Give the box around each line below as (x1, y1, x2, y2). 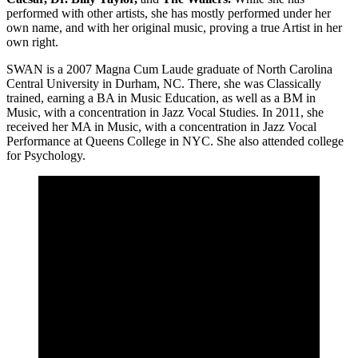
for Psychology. (6, 148, 86, 162)
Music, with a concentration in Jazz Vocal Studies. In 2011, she (6, 105, 324, 119)
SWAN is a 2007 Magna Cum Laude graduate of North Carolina (6, 62, 332, 76)
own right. (6, 34, 58, 49)
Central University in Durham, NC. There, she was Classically (6, 76, 321, 90)
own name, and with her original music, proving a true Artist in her (6, 20, 342, 34)
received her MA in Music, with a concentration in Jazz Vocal (6, 119, 316, 133)
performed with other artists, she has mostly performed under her (6, 6, 331, 20)
